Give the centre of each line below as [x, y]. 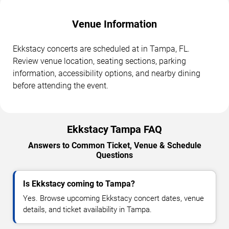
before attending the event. [61, 85]
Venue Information [114, 24]
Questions [114, 155]
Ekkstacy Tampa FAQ [114, 129]
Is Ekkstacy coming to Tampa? [79, 184]
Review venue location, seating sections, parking [99, 61]
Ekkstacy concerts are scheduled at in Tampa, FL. [101, 49]
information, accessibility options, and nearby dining [107, 73]
